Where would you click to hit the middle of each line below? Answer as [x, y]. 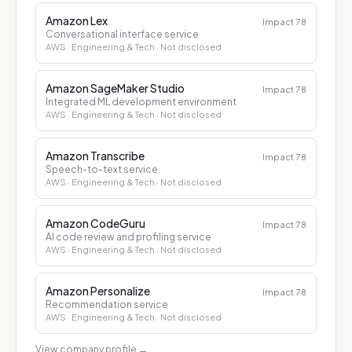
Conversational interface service [122, 34]
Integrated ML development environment [141, 102]
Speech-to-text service [102, 169]
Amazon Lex [77, 20]
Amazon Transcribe [95, 156]
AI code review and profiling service [128, 237]
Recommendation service [107, 304]
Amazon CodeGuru [95, 223]
